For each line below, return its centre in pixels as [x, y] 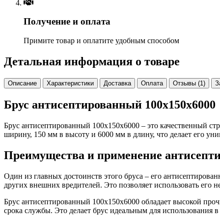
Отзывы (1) [189, 83]
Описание [22, 83]
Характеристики [70, 83]
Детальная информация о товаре [92, 62]
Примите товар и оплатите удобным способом [101, 41]
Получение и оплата [67, 22]
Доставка [117, 83]
